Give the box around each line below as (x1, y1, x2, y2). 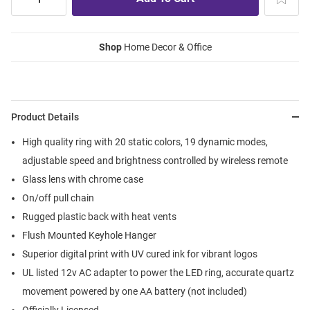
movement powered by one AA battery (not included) (22, 286, 247, 298)
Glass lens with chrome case (22, 174, 143, 185)
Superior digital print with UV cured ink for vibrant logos (22, 248, 257, 260)
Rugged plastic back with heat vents (22, 211, 176, 223)
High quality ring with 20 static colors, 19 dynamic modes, (22, 136, 268, 148)
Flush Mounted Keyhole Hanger (22, 230, 156, 241)
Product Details (11, 111, 79, 123)
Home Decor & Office (121, 42, 212, 53)
